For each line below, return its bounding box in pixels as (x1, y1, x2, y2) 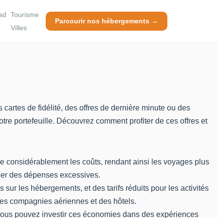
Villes (11, 24, 27, 32)
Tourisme (11, 11, 39, 18)
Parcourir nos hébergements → (54, 17, 158, 25)
